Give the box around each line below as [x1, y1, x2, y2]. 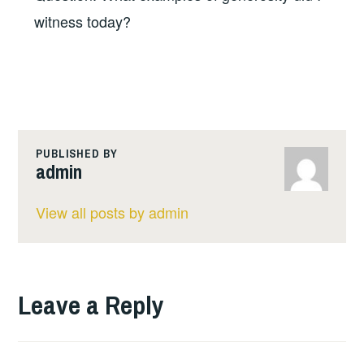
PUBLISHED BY [35, 146, 118, 162]
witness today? [34, 10, 132, 32]
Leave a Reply [18, 287, 165, 323]
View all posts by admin [35, 201, 188, 223]
